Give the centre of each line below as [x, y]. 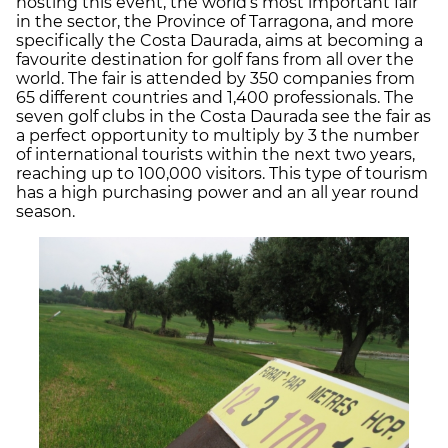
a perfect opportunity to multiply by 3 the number [217, 135]
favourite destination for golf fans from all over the [215, 59]
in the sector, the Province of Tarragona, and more [215, 21]
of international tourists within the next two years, [215, 154]
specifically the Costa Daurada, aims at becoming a [219, 40]
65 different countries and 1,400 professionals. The [215, 97]
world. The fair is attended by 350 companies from [215, 78]
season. [45, 211]
